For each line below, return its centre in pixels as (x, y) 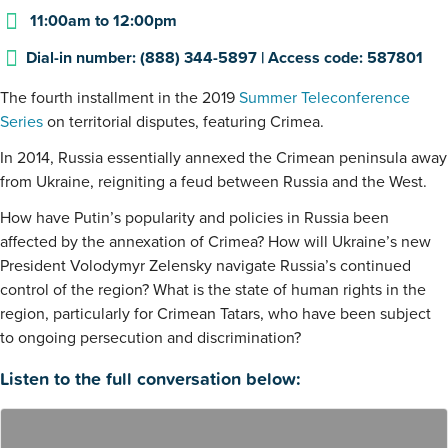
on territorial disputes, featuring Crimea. (183, 122)
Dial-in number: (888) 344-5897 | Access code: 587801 (225, 58)
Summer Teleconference (324, 98)
